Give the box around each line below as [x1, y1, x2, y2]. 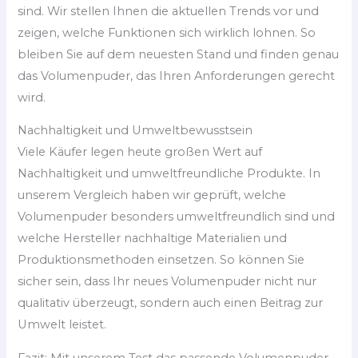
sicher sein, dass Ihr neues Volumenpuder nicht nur [18, 274, 317, 289]
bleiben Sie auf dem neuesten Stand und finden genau [18, 46, 340, 62]
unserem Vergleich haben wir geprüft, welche [18, 188, 287, 203]
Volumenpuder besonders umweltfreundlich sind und [18, 209, 336, 225]
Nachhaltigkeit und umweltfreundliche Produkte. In [18, 166, 321, 181]
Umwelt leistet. [18, 317, 107, 332]
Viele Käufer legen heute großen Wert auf [18, 145, 263, 160]
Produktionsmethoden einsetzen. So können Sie [18, 253, 305, 268]
